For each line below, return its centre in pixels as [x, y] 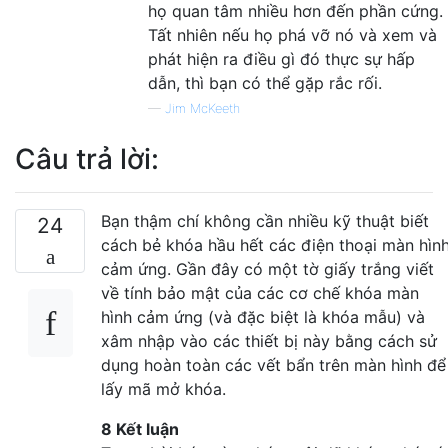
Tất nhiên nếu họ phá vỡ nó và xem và [292, 34]
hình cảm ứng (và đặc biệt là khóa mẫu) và [263, 316]
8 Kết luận [140, 428]
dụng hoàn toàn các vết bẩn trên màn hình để [273, 364]
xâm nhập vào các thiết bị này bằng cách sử [269, 340]
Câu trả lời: [87, 158]
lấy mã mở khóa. [163, 388]
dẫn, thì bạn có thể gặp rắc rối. [265, 82]
